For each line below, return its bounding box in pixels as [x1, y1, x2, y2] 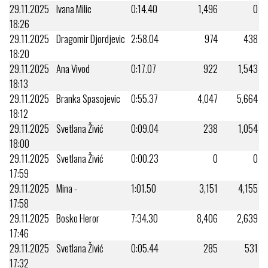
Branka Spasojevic [56, 90, 120, 106]
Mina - [56, 180, 77, 196]
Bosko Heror [56, 210, 99, 226]
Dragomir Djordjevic [56, 31, 125, 46]
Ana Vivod [56, 60, 90, 76]
